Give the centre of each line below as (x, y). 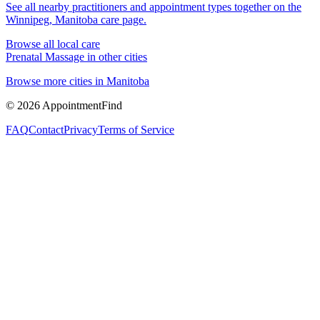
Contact (46, 129)
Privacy (81, 129)
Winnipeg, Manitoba (52, 19)
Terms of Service (136, 129)
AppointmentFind (81, 105)
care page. (122, 19)
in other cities (116, 56)
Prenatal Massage (45, 56)
